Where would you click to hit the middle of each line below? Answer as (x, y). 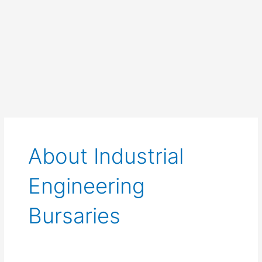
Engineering (87, 186)
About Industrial (106, 156)
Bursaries (75, 216)
